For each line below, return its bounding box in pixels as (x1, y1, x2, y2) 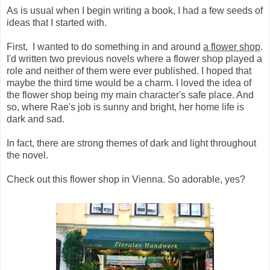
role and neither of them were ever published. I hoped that (7, 66, 251, 77)
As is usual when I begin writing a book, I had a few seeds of (7, 5, 263, 16)
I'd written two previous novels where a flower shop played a (7, 54, 262, 64)
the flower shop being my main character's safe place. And (7, 90, 254, 101)
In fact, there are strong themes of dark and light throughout (7, 138, 256, 149)
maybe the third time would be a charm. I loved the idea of (7, 78, 251, 89)
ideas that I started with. (7, 17, 107, 28)
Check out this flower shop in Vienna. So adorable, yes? (7, 174, 245, 185)
